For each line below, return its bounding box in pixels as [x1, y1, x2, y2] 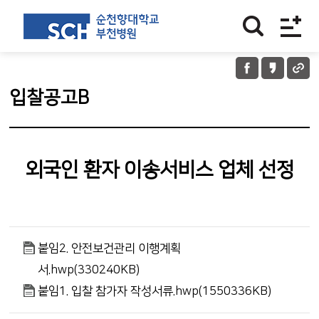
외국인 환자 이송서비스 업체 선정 [25, 159, 294, 181]
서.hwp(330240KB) [38, 263, 140, 276]
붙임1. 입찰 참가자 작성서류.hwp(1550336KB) [38, 285, 272, 298]
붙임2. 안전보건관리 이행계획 [38, 242, 182, 255]
